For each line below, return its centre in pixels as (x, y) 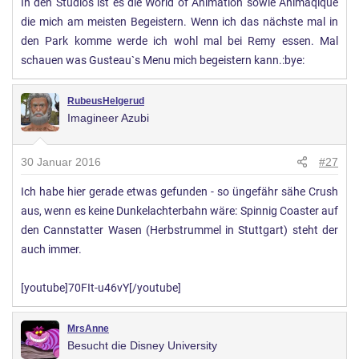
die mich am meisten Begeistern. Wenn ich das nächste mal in (179, 22)
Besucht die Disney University (142, 345)
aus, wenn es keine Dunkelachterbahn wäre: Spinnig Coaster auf (179, 211)
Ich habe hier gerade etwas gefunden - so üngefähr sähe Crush (179, 192)
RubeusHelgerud (106, 101)
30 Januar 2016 (61, 161)
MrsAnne (88, 328)
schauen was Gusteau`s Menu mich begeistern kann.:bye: (163, 60)
